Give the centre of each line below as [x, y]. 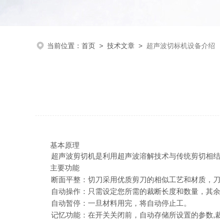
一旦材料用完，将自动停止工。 [139, 203]
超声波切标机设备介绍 [181, 46]
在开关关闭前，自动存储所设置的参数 [151, 215]
